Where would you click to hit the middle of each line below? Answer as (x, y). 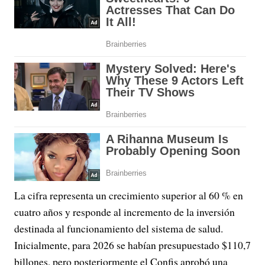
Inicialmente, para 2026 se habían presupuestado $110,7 (132, 245)
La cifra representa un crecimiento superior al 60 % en (129, 195)
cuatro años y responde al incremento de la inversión (125, 212)
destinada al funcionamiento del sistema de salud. (119, 229)
